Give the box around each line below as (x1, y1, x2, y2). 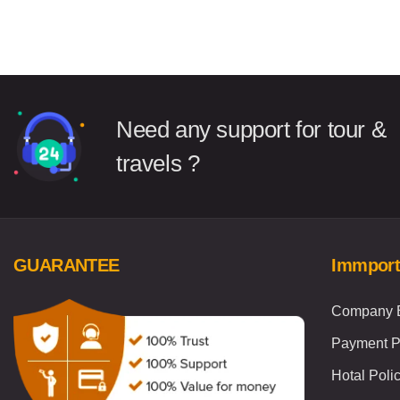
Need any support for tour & (116, 116, 387, 144)
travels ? (116, 150, 200, 178)
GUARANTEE (13, 255, 120, 276)
